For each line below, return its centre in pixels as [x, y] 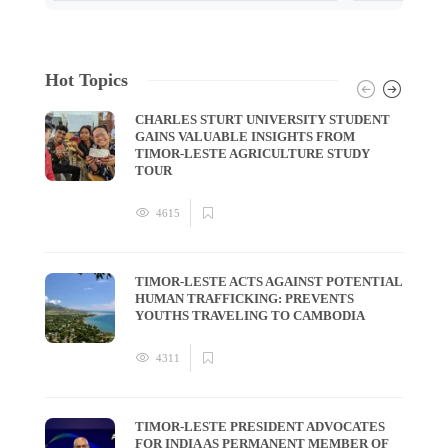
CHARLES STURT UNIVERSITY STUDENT [262, 119]
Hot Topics [86, 79]
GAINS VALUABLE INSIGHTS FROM [245, 136]
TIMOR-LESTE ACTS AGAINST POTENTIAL [268, 281]
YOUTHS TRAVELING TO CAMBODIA [251, 315]
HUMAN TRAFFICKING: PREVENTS [244, 298]
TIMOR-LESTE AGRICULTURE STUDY [252, 153]
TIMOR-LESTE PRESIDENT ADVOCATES [260, 426]
